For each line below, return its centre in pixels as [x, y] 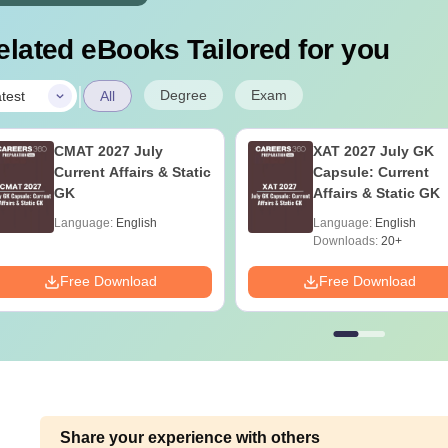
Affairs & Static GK [376, 193]
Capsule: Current [370, 172]
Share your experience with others [190, 437]
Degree [183, 95]
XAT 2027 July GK [373, 151]
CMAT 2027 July [108, 151]
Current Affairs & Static [132, 172]
